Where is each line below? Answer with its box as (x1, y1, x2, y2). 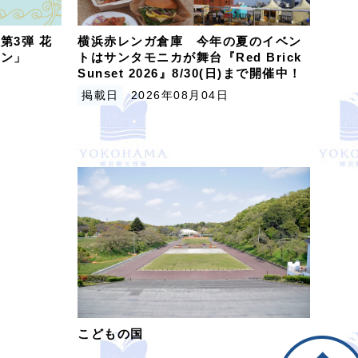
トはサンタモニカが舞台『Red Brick (78, 50, 302, 65)
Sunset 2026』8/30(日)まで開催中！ (78, 66, 302, 81)
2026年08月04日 (130, 89, 229, 102)
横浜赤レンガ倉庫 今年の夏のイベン (78, 34, 302, 49)
